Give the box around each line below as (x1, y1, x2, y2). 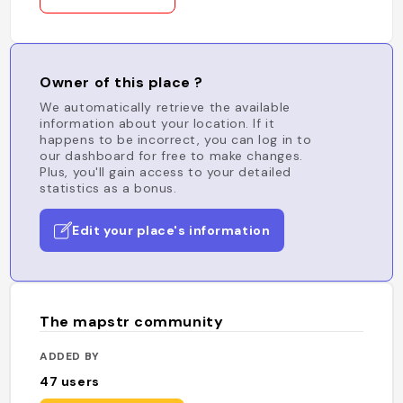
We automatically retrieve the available (40, 99, 291, 115)
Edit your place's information (72, 222, 271, 238)
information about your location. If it (40, 115, 275, 131)
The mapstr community (40, 312, 224, 331)
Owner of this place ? (40, 73, 203, 92)
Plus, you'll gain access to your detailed (40, 164, 291, 180)
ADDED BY (40, 348, 100, 363)
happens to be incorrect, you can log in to (40, 131, 312, 148)
